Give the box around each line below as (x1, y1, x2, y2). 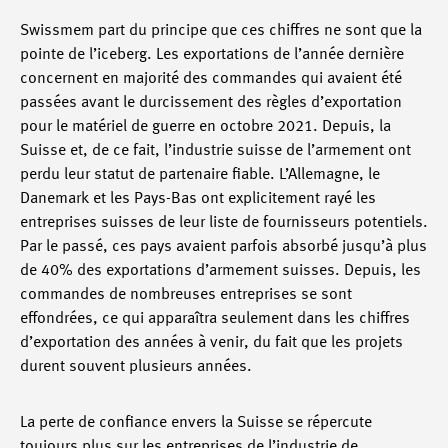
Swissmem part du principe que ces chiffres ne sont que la (20, 23, 422, 39)
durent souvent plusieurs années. (20, 359, 256, 375)
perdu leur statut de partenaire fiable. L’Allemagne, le (20, 167, 380, 183)
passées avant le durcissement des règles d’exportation (20, 95, 402, 111)
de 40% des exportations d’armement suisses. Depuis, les (20, 263, 421, 279)
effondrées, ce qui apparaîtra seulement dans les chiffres (20, 311, 410, 327)
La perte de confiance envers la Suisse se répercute (20, 415, 372, 431)
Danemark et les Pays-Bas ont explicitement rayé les (20, 191, 376, 207)
